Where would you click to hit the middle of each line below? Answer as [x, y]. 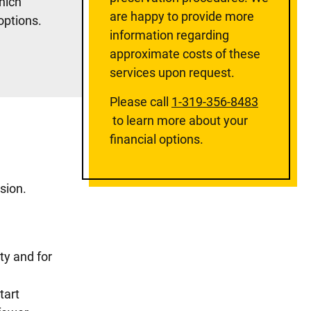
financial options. [157, 139]
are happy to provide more [182, 16]
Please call [141, 102]
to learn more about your [179, 120]
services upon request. [172, 73]
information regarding [169, 35]
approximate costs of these [185, 54]
